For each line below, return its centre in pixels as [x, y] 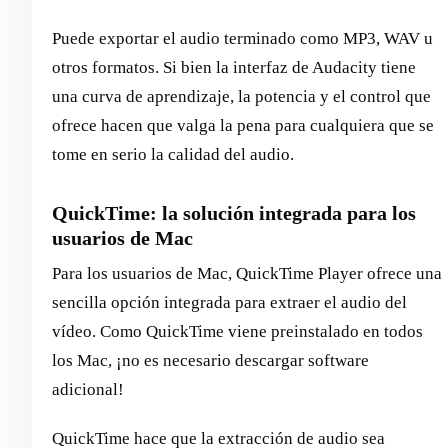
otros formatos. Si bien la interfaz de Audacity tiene [234, 67]
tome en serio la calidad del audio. [173, 154]
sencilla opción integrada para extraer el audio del [229, 302]
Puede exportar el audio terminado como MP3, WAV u [242, 38]
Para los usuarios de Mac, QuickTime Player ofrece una [247, 273]
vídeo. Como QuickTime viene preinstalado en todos [237, 331]
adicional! [88, 389]
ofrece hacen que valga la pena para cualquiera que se [243, 125]
